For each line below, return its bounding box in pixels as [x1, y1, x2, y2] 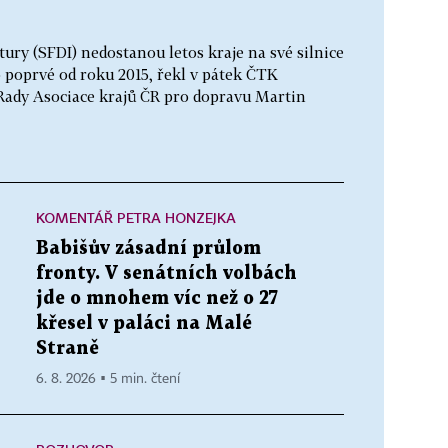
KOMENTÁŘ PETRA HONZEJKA [36, 208, 236, 226]
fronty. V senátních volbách [36, 264, 297, 282]
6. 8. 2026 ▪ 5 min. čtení [36, 371, 180, 386]
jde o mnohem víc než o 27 [36, 289, 278, 307]
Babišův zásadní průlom [36, 239, 261, 257]
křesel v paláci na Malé [36, 314, 252, 332]
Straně [36, 339, 99, 357]
